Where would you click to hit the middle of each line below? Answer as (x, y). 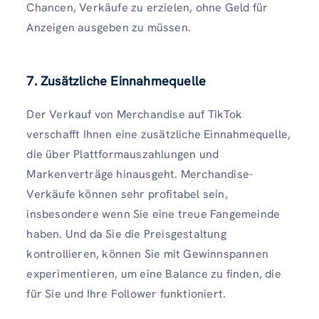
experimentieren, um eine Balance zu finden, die (154, 274)
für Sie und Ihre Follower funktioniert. (126, 294)
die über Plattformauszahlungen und (123, 155)
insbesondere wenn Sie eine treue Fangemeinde (153, 214)
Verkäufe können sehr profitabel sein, (127, 194)
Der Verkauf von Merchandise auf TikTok (134, 115)
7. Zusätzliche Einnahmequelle (116, 81)
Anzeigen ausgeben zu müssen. (109, 28)
